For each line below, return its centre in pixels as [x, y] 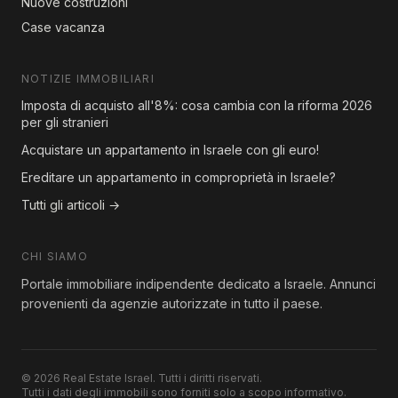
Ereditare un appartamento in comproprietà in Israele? [179, 177]
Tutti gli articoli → [71, 204]
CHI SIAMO [55, 256]
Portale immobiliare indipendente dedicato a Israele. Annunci [199, 283]
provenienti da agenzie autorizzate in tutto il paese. [172, 303]
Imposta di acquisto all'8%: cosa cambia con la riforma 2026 [197, 105]
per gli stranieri [65, 122]
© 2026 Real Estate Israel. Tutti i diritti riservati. [142, 378]
